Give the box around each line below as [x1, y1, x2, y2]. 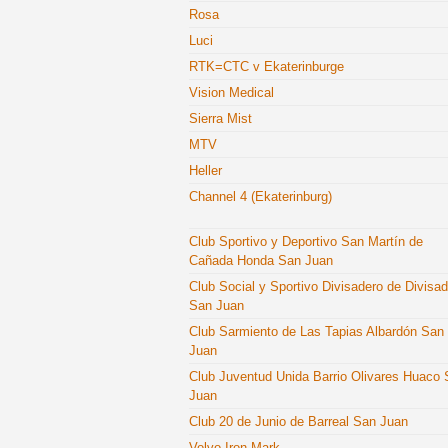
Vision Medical [189, 85, 274, 100]
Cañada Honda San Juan [189, 253, 333, 268]
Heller [189, 163, 222, 178]
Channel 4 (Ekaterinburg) [189, 189, 332, 204]
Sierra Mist [189, 111, 252, 126]
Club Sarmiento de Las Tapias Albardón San [189, 324, 444, 339]
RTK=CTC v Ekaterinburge [189, 59, 344, 74]
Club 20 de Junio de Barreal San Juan [189, 414, 408, 429]
